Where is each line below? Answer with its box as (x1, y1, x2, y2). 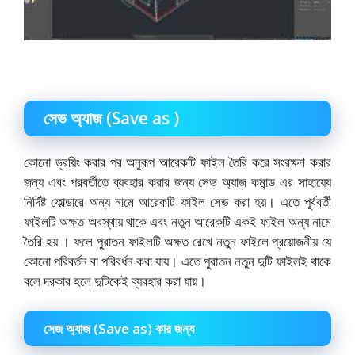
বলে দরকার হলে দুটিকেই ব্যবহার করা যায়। (24, 271, 206, 290)
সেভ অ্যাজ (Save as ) (44, 106, 179, 129)
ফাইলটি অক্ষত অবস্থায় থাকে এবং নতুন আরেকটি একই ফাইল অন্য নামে (24, 212, 331, 231)
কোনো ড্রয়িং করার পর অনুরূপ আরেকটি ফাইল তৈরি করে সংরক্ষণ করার (24, 152, 331, 171)
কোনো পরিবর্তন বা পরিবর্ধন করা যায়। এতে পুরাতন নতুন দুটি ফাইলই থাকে (24, 251, 331, 270)
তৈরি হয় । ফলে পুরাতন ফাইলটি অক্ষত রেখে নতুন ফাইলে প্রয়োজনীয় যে (24, 231, 331, 250)
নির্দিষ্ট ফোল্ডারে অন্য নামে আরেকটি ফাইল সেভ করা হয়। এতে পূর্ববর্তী (24, 192, 331, 211)
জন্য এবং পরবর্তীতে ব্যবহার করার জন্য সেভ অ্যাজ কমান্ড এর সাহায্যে (24, 172, 331, 191)
